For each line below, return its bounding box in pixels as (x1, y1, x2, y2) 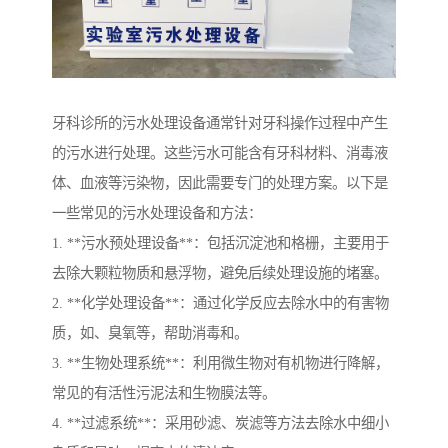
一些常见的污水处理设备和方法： (52, 205, 262, 222)
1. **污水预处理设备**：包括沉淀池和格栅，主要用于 (52, 235, 389, 252)
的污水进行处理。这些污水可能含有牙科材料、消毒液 (52, 145, 388, 162)
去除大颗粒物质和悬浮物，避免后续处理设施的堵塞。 (52, 265, 388, 282)
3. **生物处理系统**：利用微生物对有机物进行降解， (52, 355, 389, 372)
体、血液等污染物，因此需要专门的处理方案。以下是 (52, 175, 388, 192)
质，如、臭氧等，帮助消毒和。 (52, 325, 248, 342)
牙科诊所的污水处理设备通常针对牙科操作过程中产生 (52, 115, 388, 132)
